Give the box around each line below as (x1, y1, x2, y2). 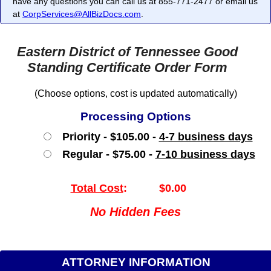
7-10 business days (155, 148, 255, 160)
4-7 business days (158, 130, 253, 143)
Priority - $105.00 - (53, 130, 159, 143)
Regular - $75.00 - (53, 148, 155, 160)
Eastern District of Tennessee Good (17, 44, 238, 60)
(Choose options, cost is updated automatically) (34, 88, 237, 99)
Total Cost (70, 181, 123, 194)
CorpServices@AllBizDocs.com (22, 9, 141, 19)
